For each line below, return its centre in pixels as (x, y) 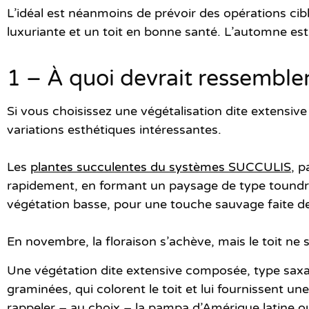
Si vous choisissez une (74, 111)
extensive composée (187, 270)
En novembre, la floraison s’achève (109, 242)
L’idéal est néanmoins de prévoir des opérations (148, 13)
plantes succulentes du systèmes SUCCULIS (161, 167)
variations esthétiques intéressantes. (116, 130)
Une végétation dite (67, 270)
